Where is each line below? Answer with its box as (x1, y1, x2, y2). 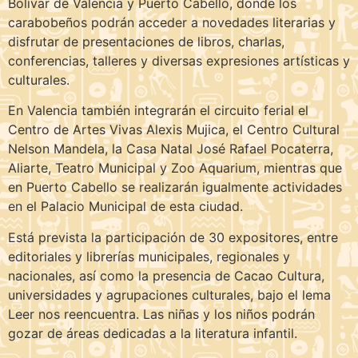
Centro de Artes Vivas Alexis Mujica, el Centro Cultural (8, 121, 340, 138)
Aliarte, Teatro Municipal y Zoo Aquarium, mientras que (8, 160, 342, 177)
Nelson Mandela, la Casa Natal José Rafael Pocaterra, (8, 141, 333, 157)
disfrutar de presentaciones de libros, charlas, (8, 34, 284, 50)
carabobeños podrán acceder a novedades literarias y (8, 14, 336, 30)
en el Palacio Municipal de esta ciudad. (8, 198, 243, 215)
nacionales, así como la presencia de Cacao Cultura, (8, 267, 324, 284)
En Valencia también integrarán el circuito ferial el (8, 102, 308, 119)
